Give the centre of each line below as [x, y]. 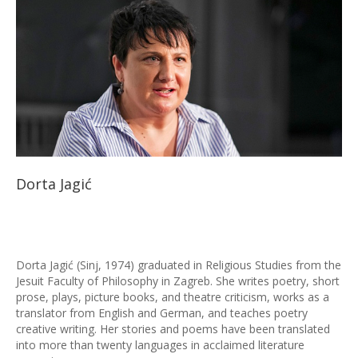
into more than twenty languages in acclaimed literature [160, 345]
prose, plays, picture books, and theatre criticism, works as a [173, 297]
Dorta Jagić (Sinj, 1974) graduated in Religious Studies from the [179, 265]
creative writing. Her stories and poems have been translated [173, 329]
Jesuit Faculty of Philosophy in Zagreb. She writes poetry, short [178, 281]
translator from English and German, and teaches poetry [162, 313]
